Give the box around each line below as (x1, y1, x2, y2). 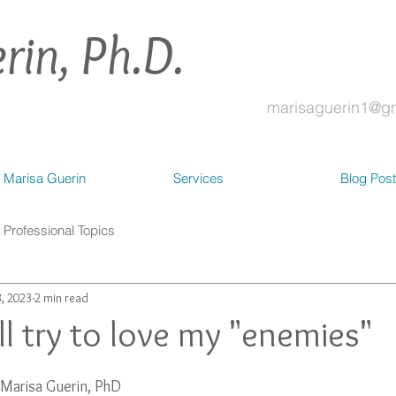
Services (173, 170, 224, 187)
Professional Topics (4, 221, 115, 239)
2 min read (34, 289, 88, 306)
